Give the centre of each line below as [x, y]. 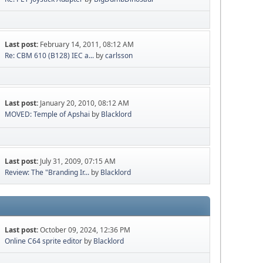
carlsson [119, 56]
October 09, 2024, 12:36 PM [85, 230]
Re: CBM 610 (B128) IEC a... [50, 56]
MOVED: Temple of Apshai [48, 114]
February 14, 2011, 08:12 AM [87, 45]
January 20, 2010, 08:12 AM [85, 103]
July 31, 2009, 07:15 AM [78, 161]
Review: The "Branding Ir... [47, 173]
